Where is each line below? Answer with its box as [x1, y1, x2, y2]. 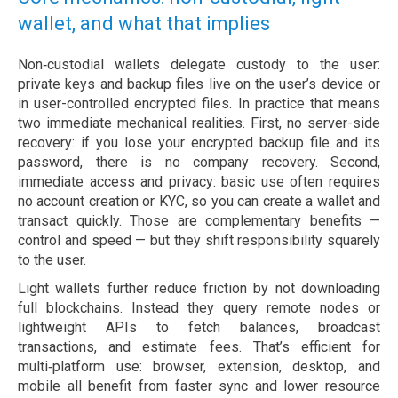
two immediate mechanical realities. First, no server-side [18, 115, 380, 132]
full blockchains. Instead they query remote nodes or [18, 299, 380, 317]
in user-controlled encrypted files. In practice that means [18, 95, 380, 113]
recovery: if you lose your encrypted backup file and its [18, 134, 380, 152]
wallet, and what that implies [18, 12, 270, 36]
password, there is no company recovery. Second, [18, 154, 380, 171]
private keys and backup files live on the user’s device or [18, 76, 380, 93]
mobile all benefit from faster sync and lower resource [18, 378, 380, 395]
